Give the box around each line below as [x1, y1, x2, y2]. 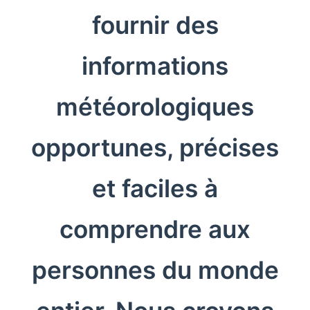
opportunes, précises [31, 132, 279, 163]
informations [82, 51, 228, 81]
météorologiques [56, 91, 254, 122]
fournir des [91, 10, 219, 40]
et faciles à [92, 173, 218, 203]
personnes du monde [31, 255, 279, 285]
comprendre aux [60, 214, 250, 244]
